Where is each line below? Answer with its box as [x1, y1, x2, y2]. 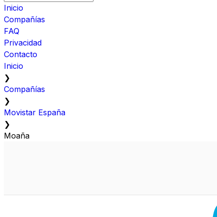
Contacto [4, 49, 37, 59]
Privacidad [4, 37, 42, 47]
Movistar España [4, 107, 65, 117]
